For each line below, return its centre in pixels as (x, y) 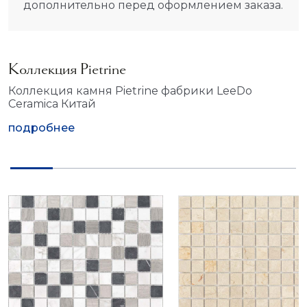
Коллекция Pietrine (67, 69)
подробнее (41, 128)
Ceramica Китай (52, 104)
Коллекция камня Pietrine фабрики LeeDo (130, 91)
